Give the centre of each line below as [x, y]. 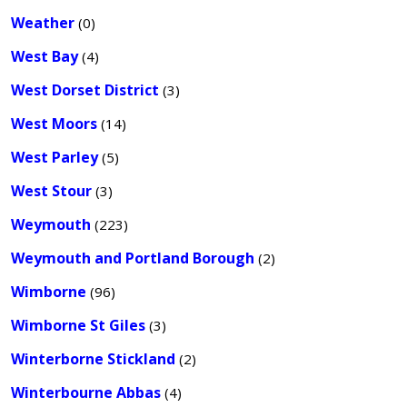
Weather [43, 23]
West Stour [51, 191]
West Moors [54, 124]
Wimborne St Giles [78, 325]
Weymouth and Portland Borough [133, 258]
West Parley [55, 157]
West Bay [45, 56]
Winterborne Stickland [93, 359]
